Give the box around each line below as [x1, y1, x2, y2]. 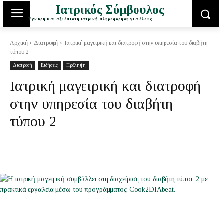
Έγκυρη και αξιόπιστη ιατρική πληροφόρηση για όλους [28, 16, 152, 21]
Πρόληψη [66, 62, 86, 68]
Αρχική [10, 39, 27, 46]
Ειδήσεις [41, 62, 58, 68]
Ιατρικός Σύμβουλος [55, 2, 165, 16]
